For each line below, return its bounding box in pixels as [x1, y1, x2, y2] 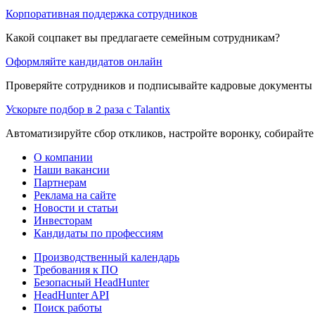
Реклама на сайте [34, 188, 116, 201]
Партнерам [34, 176, 86, 188]
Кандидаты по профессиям [34, 226, 163, 239]
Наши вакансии [34, 163, 110, 176]
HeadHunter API [34, 288, 109, 301]
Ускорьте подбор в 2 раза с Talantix [6, 103, 170, 115]
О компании [34, 150, 93, 163]
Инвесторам [34, 214, 92, 226]
